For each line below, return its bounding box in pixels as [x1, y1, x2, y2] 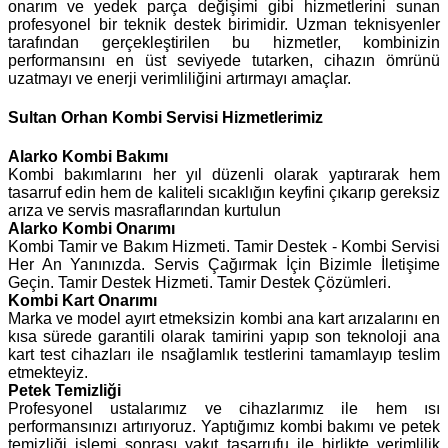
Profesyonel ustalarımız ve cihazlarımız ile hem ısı [8, 400, 440, 418]
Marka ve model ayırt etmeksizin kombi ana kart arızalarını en [8, 310, 440, 328]
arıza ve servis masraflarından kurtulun [8, 202, 281, 220]
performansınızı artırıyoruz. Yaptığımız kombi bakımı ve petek [8, 418, 440, 436]
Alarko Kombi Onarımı [8, 220, 175, 238]
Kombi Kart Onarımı [8, 292, 157, 310]
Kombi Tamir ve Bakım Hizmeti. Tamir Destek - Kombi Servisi [8, 238, 440, 256]
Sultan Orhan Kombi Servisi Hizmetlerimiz [8, 108, 323, 126]
